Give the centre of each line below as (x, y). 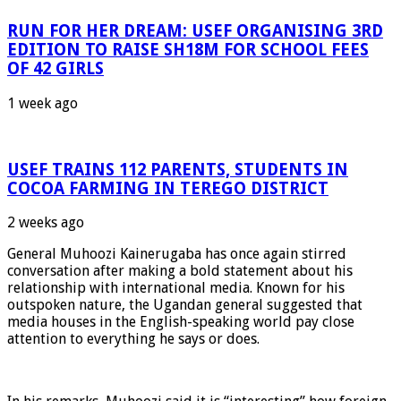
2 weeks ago (46, 223)
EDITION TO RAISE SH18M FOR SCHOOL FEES (188, 50)
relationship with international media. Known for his (176, 288)
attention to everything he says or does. (133, 339)
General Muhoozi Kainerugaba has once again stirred (177, 254)
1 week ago (43, 103)
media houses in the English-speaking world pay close (181, 322)
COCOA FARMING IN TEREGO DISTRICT (168, 188)
